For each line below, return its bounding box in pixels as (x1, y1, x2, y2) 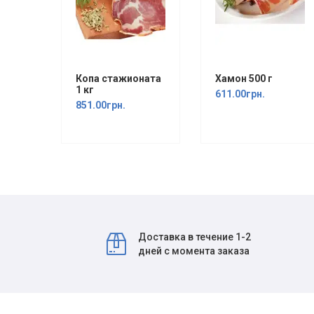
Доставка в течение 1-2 (138, 231, 252, 243)
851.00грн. (76, 100, 126, 111)
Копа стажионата (76, 73, 162, 84)
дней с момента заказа (138, 245, 250, 257)
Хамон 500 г (215, 73, 273, 84)
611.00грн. (215, 88, 266, 100)
